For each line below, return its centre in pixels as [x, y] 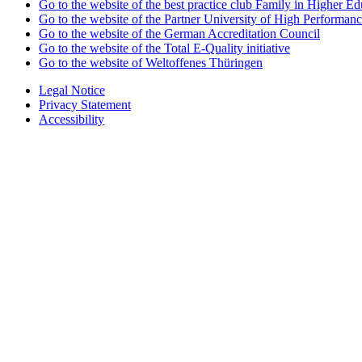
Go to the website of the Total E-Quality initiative [164, 48]
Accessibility [72, 119]
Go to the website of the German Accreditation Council [179, 33]
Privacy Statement [85, 104]
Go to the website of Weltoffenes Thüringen [151, 62]
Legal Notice [72, 90]
